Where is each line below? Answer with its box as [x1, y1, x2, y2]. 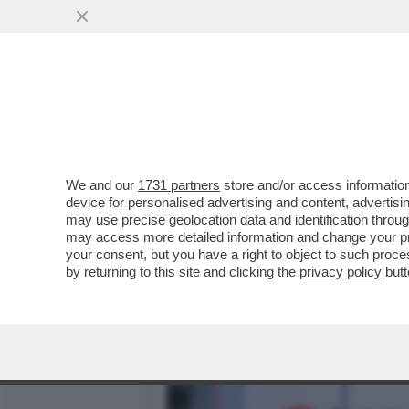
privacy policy [299, 264, 382, 279]
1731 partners [138, 177, 220, 193]
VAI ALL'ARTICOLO [194, 139, 323, 155]
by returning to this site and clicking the [66, 264, 299, 279]
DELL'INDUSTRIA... [166, 100, 331, 121]
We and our [66, 177, 138, 193]
